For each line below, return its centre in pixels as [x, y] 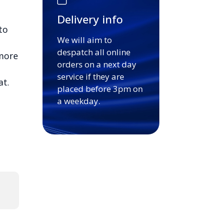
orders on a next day [97, 65]
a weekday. [78, 101]
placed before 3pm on [100, 89]
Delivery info [90, 20]
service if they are [90, 77]
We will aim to [84, 40]
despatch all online [94, 52]
